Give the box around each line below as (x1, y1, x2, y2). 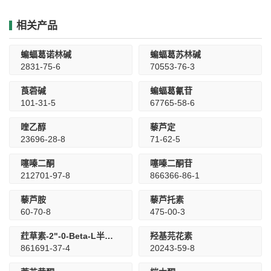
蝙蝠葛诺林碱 (21, 49, 71, 59)
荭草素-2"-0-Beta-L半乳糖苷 (105, 230, 113, 241)
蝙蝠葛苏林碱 (150, 49, 201, 59)
